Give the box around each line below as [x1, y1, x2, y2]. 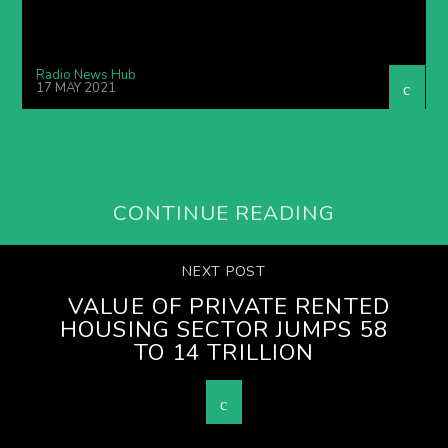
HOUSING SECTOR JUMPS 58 [60, 313, 388, 345]
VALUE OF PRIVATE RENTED [68, 290, 390, 322]
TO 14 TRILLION [133, 336, 315, 368]
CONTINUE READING [112, 199, 336, 228]
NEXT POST [182, 261, 266, 281]
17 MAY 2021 [36, 79, 117, 98]
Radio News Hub [36, 65, 137, 84]
